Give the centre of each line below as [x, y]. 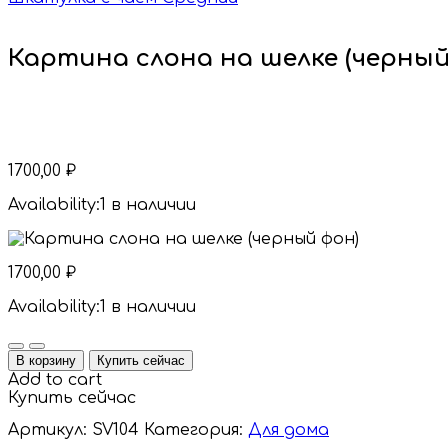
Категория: [196, 429]
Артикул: [50, 429]
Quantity [43, 339]
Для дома [288, 429]
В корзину [46, 360]
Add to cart [55, 379]
